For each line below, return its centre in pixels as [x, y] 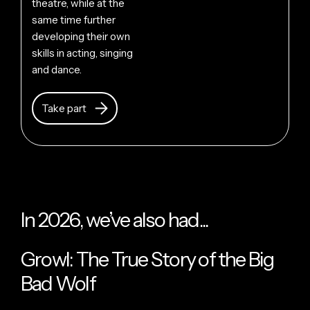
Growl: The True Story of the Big [147, 259]
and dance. [57, 69]
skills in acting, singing [82, 53]
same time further [74, 19]
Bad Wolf [58, 284]
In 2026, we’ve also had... [115, 219]
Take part [64, 108]
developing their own [81, 36]
